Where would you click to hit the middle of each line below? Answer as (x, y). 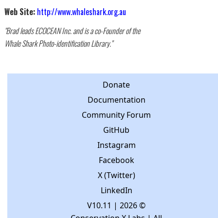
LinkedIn (116, 191)
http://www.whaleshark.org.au (81, 12)
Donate (116, 85)
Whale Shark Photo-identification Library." (58, 44)
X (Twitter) (116, 175)
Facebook (116, 160)
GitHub (116, 130)
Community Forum (116, 115)
